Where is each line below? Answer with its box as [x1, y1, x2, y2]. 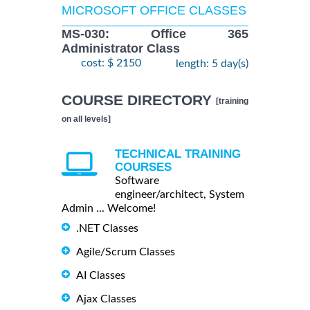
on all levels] [62, 114, 111, 125]
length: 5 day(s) [176, 57, 248, 69]
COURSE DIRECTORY [62, 91, 216, 108]
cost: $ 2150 [81, 57, 141, 69]
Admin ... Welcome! [62, 203, 156, 215]
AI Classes [76, 270, 125, 282]
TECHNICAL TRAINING [115, 147, 241, 161]
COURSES [115, 161, 172, 174]
